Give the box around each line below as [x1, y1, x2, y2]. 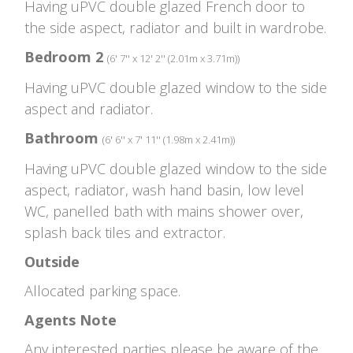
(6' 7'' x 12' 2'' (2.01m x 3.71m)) [107, 50, 240, 65]
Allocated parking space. [24, 281, 180, 300]
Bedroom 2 [24, 46, 103, 66]
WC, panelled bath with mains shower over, [24, 201, 303, 221]
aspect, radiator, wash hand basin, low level [24, 180, 304, 199]
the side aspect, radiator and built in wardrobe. [24, 17, 326, 37]
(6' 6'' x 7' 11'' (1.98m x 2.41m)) [102, 132, 235, 147]
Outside [24, 251, 80, 271]
